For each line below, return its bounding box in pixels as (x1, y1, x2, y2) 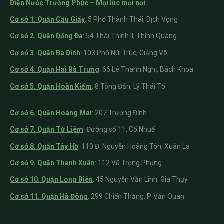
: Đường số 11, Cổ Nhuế (83, 125, 155, 134)
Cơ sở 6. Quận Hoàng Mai (10, 108, 92, 117)
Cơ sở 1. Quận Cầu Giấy (10, 15, 85, 23)
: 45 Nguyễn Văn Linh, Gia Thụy (93, 175, 188, 184)
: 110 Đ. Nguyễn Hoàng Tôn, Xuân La (78, 142, 190, 150)
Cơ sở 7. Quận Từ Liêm (10, 125, 83, 134)
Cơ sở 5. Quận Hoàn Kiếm (10, 82, 92, 90)
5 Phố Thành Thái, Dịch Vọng (88, 15, 178, 23)
